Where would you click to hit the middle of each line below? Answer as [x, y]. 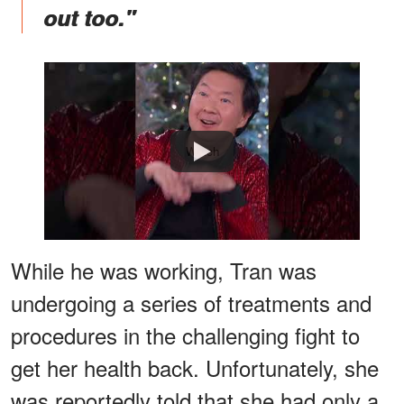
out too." [89, 18]
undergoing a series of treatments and [191, 303]
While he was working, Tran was [164, 271]
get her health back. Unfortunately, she [195, 368]
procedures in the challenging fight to [185, 335]
